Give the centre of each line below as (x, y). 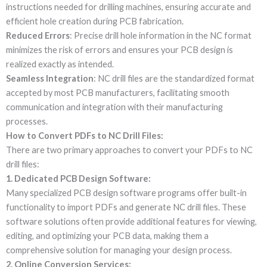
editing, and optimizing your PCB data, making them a (107, 235)
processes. (27, 121)
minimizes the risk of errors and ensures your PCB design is (119, 49)
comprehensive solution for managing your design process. (119, 250)
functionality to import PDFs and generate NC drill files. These (126, 207)
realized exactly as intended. (60, 64)
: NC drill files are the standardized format (174, 78)
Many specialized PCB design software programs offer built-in (126, 193)
